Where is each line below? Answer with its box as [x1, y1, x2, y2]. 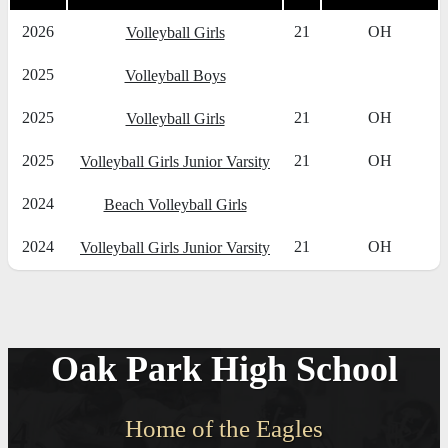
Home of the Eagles [125, 415, 323, 443]
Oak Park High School [50, 349, 398, 390]
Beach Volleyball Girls [103, 196, 247, 214]
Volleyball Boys [124, 67, 226, 85]
